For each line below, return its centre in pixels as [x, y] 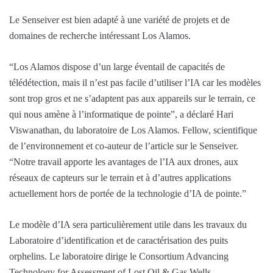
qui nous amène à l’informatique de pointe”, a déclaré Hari [121, 115]
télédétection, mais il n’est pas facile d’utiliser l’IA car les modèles [135, 83]
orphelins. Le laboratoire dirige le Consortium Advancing [119, 257]
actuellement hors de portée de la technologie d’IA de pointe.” [128, 194]
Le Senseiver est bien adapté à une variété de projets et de [119, 20]
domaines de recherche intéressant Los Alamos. [100, 36]
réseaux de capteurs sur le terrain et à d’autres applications [120, 178]
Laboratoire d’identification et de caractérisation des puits [119, 241]
